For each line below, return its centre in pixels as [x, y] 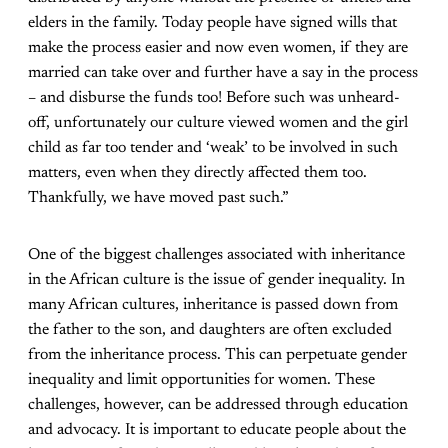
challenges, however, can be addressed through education [218, 405]
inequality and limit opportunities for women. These [201, 380]
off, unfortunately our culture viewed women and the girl [218, 123]
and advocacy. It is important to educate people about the [217, 430]
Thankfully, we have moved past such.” [158, 198]
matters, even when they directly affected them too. [197, 173]
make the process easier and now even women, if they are [218, 48]
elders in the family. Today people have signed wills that [212, 23]
